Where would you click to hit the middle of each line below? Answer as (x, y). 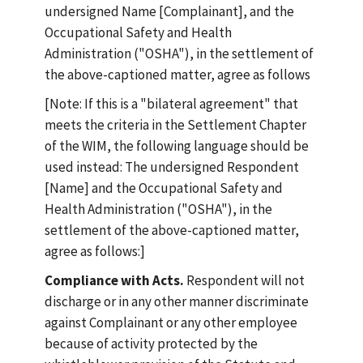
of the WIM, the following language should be (177, 146)
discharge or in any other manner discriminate (177, 301)
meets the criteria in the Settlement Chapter (175, 125)
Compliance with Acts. (114, 280)
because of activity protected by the (151, 344)
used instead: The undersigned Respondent (172, 167)
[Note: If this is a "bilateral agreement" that (171, 104)
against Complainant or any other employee (171, 322)
